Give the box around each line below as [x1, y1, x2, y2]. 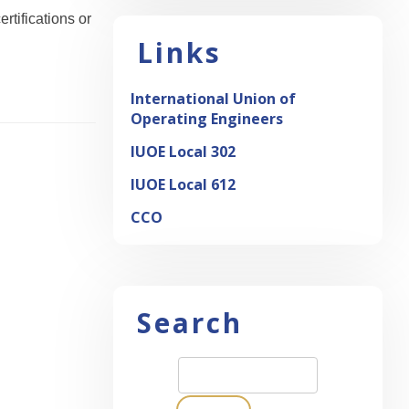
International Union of [131, 89, 296, 110]
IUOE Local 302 [131, 142, 236, 163]
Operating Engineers [131, 109, 283, 130]
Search [137, 304, 243, 342]
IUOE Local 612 [131, 174, 236, 195]
